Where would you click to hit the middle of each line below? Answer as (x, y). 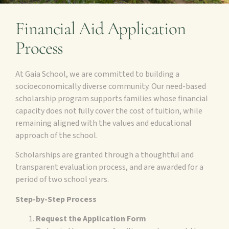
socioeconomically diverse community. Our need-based (111, 86)
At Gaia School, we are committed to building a (97, 74)
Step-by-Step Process (56, 199)
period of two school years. (62, 180)
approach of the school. (56, 135)
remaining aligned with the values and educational (104, 123)
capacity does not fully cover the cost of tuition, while (109, 111)
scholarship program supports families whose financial (112, 99)
